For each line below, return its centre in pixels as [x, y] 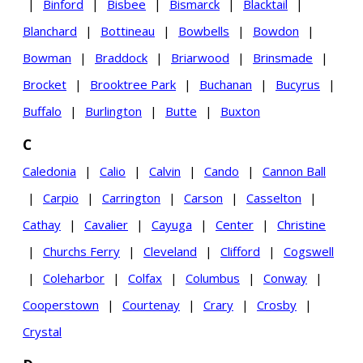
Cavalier [106, 224]
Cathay [42, 224]
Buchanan [226, 84]
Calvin [165, 171]
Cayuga [172, 224]
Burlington [113, 111]
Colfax [145, 278]
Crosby [277, 305]
